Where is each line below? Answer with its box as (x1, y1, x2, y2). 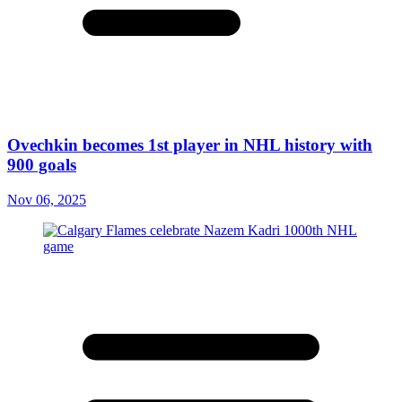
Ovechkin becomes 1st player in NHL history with (7, 135, 372, 154)
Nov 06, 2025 (7, 191, 86, 207)
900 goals (7, 154, 76, 174)
